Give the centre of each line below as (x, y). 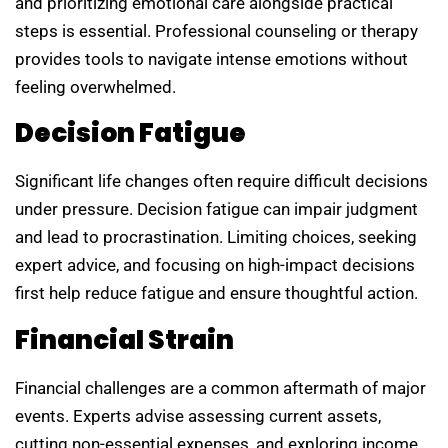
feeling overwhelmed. (95, 87)
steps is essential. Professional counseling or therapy (216, 31)
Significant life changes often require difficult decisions (221, 181)
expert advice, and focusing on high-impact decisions (215, 265)
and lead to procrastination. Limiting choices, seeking (216, 237)
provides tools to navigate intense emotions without (211, 59)
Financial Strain (124, 339)
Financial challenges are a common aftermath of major (220, 387)
